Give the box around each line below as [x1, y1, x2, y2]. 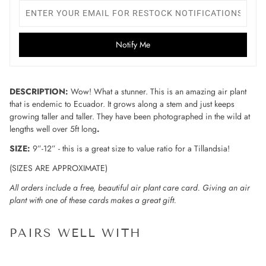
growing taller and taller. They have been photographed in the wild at [9, 110, 250, 122]
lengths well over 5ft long [9, 123, 97, 135]
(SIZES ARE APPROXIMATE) [9, 162, 107, 174]
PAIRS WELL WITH [9, 226, 141, 240]
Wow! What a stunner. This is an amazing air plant [71, 85, 246, 97]
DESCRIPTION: [9, 85, 68, 97]
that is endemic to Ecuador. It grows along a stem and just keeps [9, 98, 235, 110]
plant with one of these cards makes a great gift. [9, 194, 176, 206]
